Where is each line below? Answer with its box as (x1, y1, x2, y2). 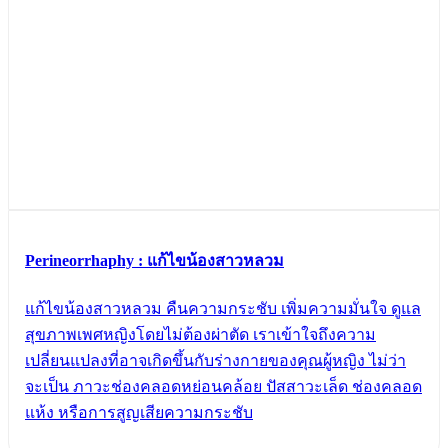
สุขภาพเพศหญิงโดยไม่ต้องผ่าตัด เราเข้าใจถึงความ (25, 325, 376, 343)
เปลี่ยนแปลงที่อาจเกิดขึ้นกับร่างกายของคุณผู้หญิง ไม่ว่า (25, 351, 406, 369)
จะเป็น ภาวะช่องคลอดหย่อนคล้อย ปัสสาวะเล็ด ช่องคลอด (25, 377, 422, 395)
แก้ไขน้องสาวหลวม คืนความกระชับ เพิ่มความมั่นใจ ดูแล (25, 299, 421, 317)
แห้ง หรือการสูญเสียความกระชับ (25, 403, 253, 421)
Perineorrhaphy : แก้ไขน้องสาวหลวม (25, 252, 284, 270)
